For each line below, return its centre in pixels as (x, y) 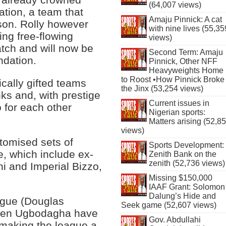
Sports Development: (186, 145)
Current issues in (179, 103)
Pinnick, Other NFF (183, 61)
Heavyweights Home (186, 70)
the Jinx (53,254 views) (162, 89)
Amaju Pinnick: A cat (185, 19)
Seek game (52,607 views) (169, 205)
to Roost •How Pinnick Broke (173, 79)
